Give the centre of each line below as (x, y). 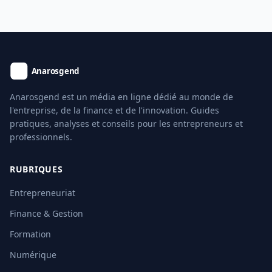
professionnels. (41, 137)
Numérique (33, 255)
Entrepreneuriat (42, 193)
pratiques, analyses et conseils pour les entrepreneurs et (126, 124)
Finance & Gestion (46, 213)
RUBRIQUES (36, 169)
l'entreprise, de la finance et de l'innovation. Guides (114, 110)
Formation (30, 234)
